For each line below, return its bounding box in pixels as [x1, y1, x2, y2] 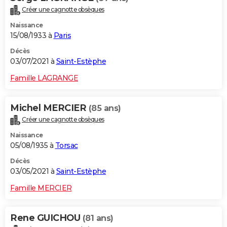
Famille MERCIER [10, 183, 72, 193]
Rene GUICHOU [10, 212, 83, 223]
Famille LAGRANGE [10, 73, 78, 83]
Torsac [55, 140, 78, 150]
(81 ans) [82, 213, 113, 223]
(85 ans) [88, 103, 121, 113]
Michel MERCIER [10, 102, 89, 114]
